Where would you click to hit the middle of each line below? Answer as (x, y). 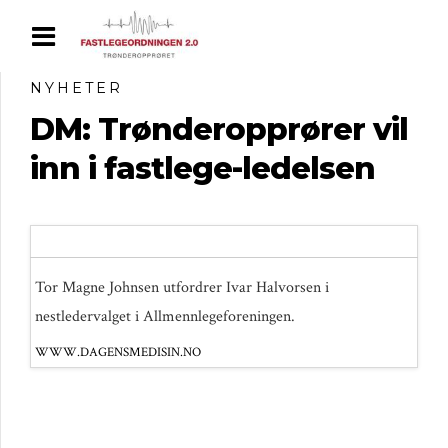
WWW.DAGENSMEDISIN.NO (118, 351)
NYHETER (77, 87)
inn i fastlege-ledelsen (202, 167)
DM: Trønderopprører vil (219, 128)
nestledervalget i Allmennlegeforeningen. (165, 316)
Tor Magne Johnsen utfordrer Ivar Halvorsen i (182, 287)
